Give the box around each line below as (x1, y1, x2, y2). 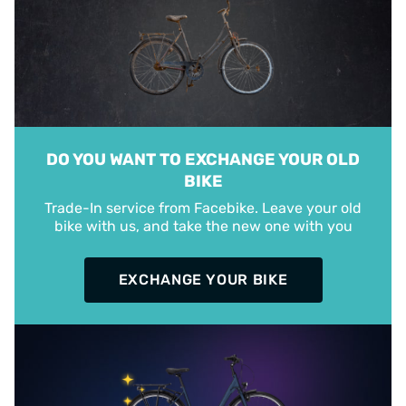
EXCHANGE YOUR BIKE (118, 270, 288, 288)
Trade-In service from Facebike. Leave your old (44, 198, 362, 217)
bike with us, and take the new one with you (53, 217, 353, 235)
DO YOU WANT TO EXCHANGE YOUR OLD (46, 149, 360, 169)
